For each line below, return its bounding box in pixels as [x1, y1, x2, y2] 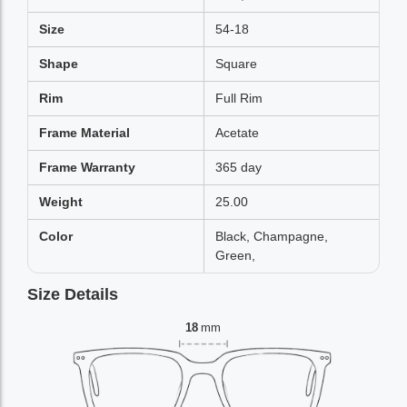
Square [215, 56, 257, 71]
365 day [215, 160, 262, 174]
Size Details [27, 285, 118, 303]
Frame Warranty [39, 160, 135, 174]
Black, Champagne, [215, 229, 328, 243]
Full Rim [215, 91, 263, 105]
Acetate [215, 125, 259, 140]
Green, [215, 248, 255, 263]
